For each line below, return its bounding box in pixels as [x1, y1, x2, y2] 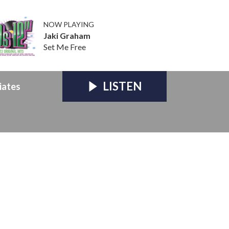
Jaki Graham [43, 30, 90, 40]
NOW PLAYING [43, 19, 94, 29]
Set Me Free [43, 41, 86, 52]
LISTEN [102, 79, 142, 93]
